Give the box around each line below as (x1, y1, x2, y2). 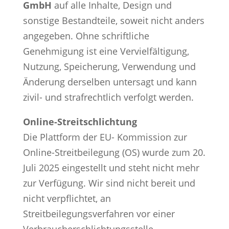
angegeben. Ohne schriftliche (22, 29, 149, 42)
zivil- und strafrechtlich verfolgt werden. (22, 90, 194, 103)
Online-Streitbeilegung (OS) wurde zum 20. (22, 146, 205, 158)
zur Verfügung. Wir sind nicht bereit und (22, 176, 195, 189)
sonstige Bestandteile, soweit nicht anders (22, 14, 204, 27)
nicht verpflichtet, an (22, 192, 111, 204)
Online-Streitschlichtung (22, 115, 137, 128)
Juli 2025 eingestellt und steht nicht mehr (22, 161, 199, 174)
